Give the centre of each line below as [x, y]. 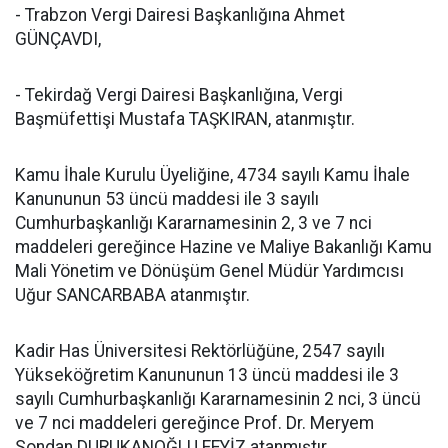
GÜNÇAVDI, [58, 39]
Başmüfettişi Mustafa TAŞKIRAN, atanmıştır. [185, 119]
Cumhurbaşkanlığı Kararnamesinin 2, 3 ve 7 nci [193, 223]
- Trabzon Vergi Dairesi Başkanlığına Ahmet [180, 15]
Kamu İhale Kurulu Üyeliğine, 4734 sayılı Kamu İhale [212, 175]
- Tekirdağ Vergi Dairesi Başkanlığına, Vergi [179, 95]
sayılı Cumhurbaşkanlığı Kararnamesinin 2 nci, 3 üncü [218, 399]
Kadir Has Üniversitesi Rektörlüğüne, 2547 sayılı [200, 351]
